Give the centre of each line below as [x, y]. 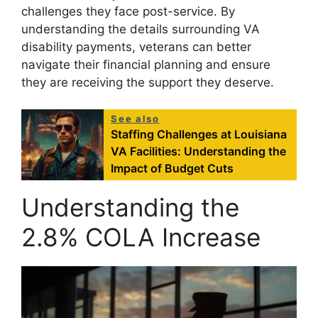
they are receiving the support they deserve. [148, 82]
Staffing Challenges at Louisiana [199, 135]
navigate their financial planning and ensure [146, 64]
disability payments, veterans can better [136, 46]
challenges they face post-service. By [128, 11]
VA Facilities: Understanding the [199, 152]
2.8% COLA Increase [141, 237]
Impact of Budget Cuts [172, 169]
